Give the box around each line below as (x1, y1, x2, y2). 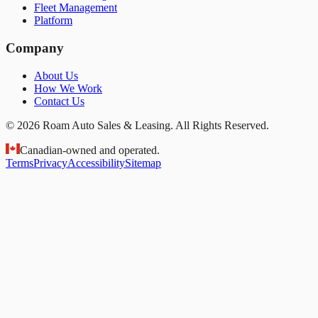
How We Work (34, 82, 102, 94)
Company (6, 40, 64, 55)
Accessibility (67, 156, 125, 169)
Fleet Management (34, 1, 117, 14)
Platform (34, 14, 72, 27)
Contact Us (34, 94, 84, 107)
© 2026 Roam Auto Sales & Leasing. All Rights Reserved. (6, 119, 269, 131)
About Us (34, 69, 78, 82)
